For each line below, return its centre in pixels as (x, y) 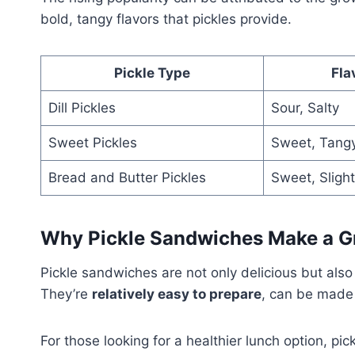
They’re (66, 294)
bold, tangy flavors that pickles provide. (166, 19)
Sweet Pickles (92, 142)
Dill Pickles (82, 107)
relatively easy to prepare (177, 294)
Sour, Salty (305, 107)
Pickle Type (152, 73)
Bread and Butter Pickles (127, 177)
